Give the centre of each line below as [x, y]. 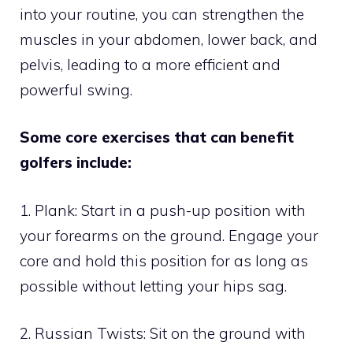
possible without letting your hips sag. [153, 286]
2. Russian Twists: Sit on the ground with [163, 334]
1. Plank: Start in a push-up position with [163, 210]
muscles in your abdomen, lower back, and [169, 39]
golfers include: [76, 163]
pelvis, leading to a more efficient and [150, 64]
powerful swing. [76, 89]
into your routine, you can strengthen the [162, 14]
